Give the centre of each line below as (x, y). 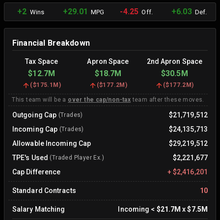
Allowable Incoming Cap (52, 143)
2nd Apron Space (175, 61)
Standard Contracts (44, 191)
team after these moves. (167, 100)
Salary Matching (39, 209)
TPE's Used (30, 158)
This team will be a (40, 100)
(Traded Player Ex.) (76, 158)
